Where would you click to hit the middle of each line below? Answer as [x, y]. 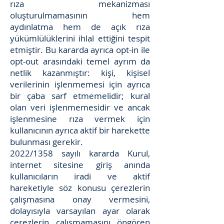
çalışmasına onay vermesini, [80, 199]
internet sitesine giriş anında [80, 165]
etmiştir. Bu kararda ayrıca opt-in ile [80, 50]
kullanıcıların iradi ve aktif [80, 176]
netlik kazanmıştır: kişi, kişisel [80, 73]
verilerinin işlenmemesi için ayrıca [80, 84]
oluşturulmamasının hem [80, 15]
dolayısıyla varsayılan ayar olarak [80, 211]
